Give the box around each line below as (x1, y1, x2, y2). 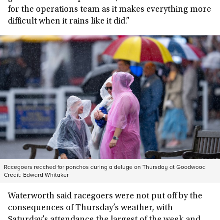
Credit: (4, 170, 23, 179)
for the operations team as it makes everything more (8, 5, 211, 14)
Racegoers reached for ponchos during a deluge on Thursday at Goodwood (4, 163, 206, 171)
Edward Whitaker (23, 170, 69, 179)
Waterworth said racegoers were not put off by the (8, 192, 202, 201)
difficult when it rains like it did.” (8, 17, 130, 26)
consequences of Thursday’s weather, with (8, 204, 173, 213)
